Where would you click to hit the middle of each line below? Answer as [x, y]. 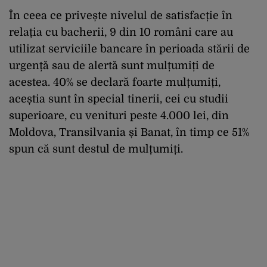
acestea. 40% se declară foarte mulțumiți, [115, 82]
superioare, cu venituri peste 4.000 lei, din [119, 115]
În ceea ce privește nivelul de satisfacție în [121, 15]
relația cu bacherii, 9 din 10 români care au [121, 32]
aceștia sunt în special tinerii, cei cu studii [119, 99]
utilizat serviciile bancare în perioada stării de [129, 49]
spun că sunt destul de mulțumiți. [96, 149]
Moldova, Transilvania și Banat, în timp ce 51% [129, 132]
